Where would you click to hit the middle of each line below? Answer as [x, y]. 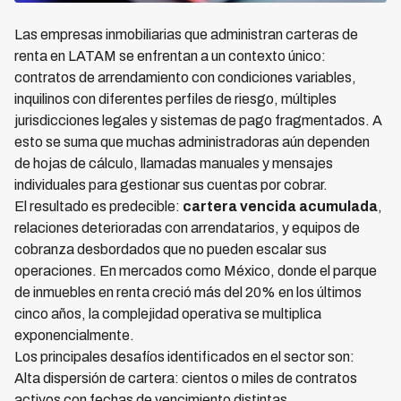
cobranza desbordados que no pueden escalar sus [171, 250]
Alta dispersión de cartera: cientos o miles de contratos [186, 379]
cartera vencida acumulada [280, 207]
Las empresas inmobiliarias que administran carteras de [186, 35]
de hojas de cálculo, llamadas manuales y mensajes [174, 164]
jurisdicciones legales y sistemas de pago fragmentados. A [198, 121]
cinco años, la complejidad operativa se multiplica [168, 314]
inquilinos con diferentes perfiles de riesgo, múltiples [175, 99]
